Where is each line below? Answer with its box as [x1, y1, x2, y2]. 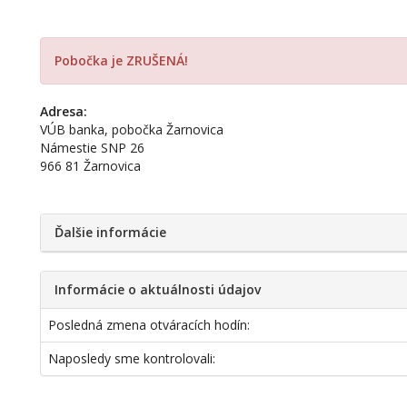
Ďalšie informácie [55, 223, 167, 241]
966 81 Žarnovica [40, 157, 145, 174]
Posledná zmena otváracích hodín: [48, 316, 251, 333]
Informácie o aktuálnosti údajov [55, 281, 262, 298]
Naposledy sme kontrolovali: [48, 350, 216, 367]
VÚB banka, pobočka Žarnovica [40, 121, 224, 138]
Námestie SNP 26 [40, 139, 145, 156]
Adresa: [40, 103, 88, 120]
